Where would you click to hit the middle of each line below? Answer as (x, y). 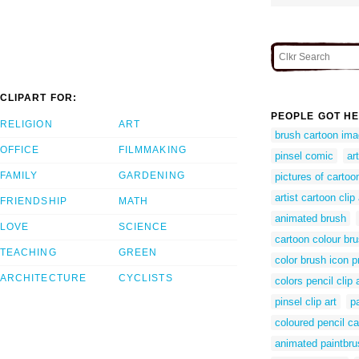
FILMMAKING (153, 150)
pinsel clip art (306, 301)
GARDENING (152, 176)
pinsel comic (304, 155)
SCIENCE (143, 227)
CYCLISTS (146, 278)
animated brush (311, 218)
